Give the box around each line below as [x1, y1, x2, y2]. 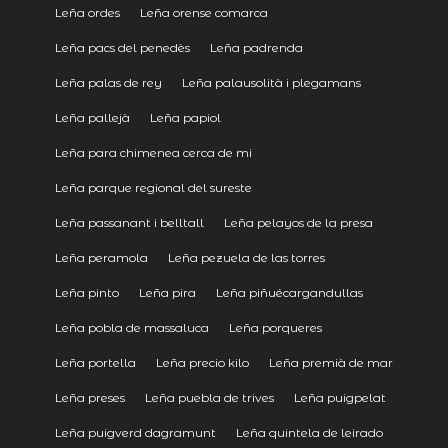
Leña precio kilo [155, 354, 249, 370]
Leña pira [138, 284, 196, 300]
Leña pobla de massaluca [54, 319, 209, 335]
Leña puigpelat [293, 389, 386, 405]
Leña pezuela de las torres [167, 249, 325, 265]
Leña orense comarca [139, 4, 268, 20]
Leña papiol [149, 109, 221, 125]
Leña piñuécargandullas [215, 284, 363, 300]
